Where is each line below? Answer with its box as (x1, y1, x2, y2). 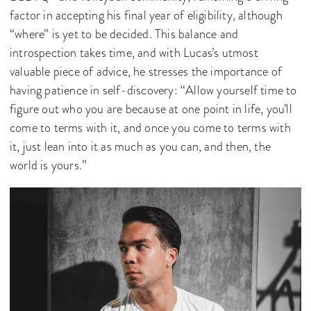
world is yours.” (10, 155, 87, 174)
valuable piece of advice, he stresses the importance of (10, 62, 283, 81)
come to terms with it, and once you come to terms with (10, 118, 291, 137)
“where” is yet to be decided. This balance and (10, 24, 239, 43)
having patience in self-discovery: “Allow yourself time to (10, 81, 297, 99)
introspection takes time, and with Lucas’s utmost (10, 43, 258, 62)
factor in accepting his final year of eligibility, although (10, 6, 283, 24)
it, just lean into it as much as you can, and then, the (10, 137, 271, 155)
